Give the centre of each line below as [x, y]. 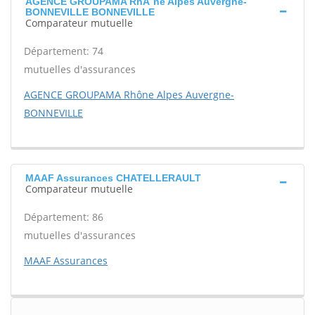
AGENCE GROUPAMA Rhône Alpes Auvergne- [129, 95]
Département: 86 [64, 217]
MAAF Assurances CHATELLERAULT [113, 178]
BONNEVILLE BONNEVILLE [90, 12]
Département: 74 [64, 51]
